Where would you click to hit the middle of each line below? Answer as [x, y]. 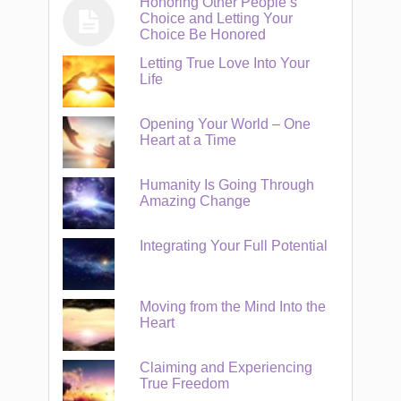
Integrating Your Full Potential [234, 246]
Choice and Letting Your [217, 18]
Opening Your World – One [226, 124]
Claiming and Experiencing [226, 367]
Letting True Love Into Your [225, 63]
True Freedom [185, 384]
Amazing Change [196, 201]
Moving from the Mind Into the [233, 307]
